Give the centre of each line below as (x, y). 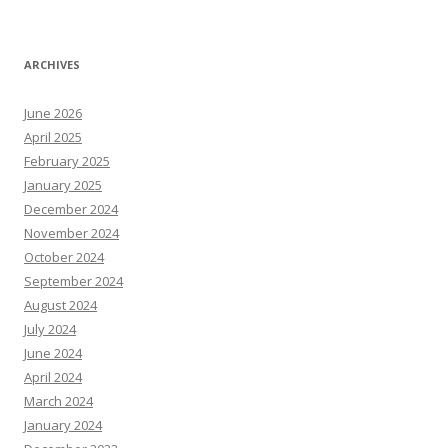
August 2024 (60, 305)
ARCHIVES (52, 64)
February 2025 (67, 161)
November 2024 (71, 233)
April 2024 (53, 377)
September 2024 (73, 281)
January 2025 (63, 185)
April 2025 (53, 137)
